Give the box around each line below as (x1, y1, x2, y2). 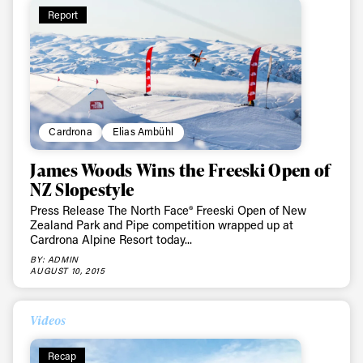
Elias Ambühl (112, 125, 174, 139)
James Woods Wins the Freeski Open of (30, 157, 331, 181)
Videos (30, 311, 66, 328)
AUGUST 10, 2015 (30, 264, 105, 276)
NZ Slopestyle (30, 177, 135, 201)
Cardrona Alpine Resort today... (30, 232, 193, 248)
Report (47, 7, 79, 21)
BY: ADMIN (30, 253, 79, 265)
